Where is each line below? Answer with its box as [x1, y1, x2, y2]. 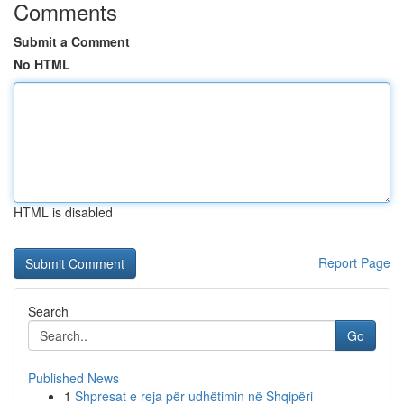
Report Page [318, 253, 390, 271]
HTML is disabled [14, 203, 113, 221]
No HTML [14, 55, 70, 73]
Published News [28, 369, 119, 387]
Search [28, 302, 69, 320]
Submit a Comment [14, 32, 130, 50]
